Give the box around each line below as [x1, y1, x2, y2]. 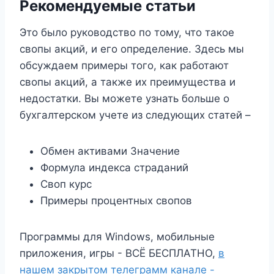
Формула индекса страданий [40, 161, 188, 174]
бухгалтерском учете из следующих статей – [20, 109, 251, 122]
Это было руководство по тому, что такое [20, 26, 234, 39]
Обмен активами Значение [40, 145, 180, 158]
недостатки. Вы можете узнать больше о [20, 92, 229, 105]
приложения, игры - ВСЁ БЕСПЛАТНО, [20, 247, 218, 260]
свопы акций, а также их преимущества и [20, 76, 235, 89]
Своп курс [40, 178, 92, 191]
